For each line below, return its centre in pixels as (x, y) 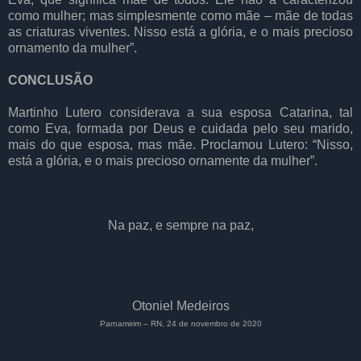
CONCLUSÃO (50, 81)
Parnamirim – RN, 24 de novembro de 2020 (180, 324)
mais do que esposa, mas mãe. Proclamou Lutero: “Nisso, (180, 145)
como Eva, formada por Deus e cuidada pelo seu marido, (180, 129)
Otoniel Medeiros (180, 306)
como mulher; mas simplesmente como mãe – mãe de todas (180, 16)
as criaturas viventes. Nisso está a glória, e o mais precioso (180, 32)
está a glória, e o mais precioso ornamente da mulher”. (163, 161)
